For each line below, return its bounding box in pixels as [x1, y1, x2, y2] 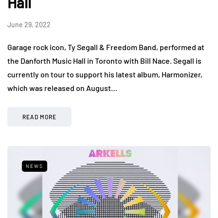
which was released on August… [7, 83, 117, 92]
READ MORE [22, 113, 56, 120]
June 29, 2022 [7, 20, 51, 29]
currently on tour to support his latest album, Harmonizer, [7, 69, 202, 79]
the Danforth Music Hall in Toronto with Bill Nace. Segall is [7, 55, 201, 65]
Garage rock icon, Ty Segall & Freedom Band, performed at [7, 42, 204, 52]
